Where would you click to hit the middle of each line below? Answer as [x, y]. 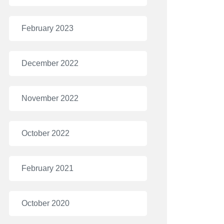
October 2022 [45, 133]
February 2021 [47, 168]
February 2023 [47, 28]
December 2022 [50, 63]
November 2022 [50, 98]
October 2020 [45, 203]
